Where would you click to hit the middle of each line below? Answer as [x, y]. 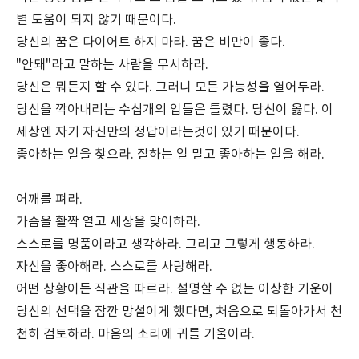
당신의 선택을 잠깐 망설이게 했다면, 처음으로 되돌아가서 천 [179, 311]
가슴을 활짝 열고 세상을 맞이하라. [108, 222]
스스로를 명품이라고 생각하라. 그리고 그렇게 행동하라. [165, 244]
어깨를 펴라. [49, 199]
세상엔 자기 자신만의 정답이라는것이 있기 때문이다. [158, 132]
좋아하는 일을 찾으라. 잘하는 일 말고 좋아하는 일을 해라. [170, 154]
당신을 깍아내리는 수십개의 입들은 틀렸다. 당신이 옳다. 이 [175, 109]
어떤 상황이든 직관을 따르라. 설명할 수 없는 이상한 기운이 [175, 289]
